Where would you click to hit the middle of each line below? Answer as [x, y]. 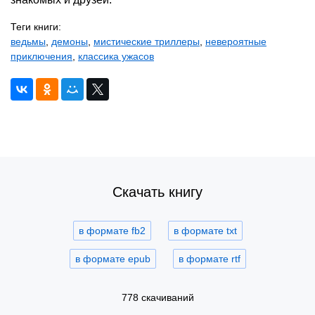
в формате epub [112, 258]
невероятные [236, 41]
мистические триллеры [147, 41]
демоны [70, 41]
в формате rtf [209, 258]
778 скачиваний [157, 297]
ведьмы [28, 41]
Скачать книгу [157, 192]
